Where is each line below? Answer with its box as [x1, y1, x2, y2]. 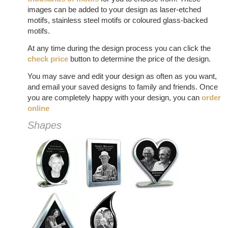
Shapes [27, 120, 62, 131]
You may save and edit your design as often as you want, [27, 71, 217, 80]
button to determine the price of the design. [68, 54, 211, 63]
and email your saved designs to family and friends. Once [27, 82, 218, 91]
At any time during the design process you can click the [27, 43, 211, 52]
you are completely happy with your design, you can [27, 93, 202, 102]
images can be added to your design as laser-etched [27, 5, 201, 14]
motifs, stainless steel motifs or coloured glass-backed [27, 16, 208, 24]
